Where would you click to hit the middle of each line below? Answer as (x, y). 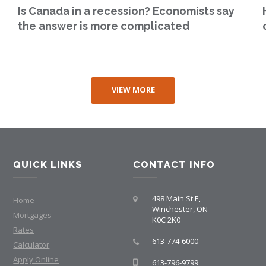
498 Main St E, (176, 199)
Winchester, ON (180, 209)
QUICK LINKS (48, 165)
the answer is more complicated (104, 26)
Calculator (31, 245)
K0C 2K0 (166, 220)
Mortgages (33, 215)
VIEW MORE (133, 90)
